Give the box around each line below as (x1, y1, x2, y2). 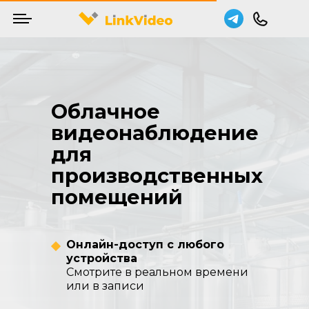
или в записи (66, 279, 144, 292)
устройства (66, 252, 137, 265)
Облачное (51, 99, 160, 123)
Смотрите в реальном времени (66, 266, 248, 279)
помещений (51, 185, 183, 209)
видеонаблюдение (51, 121, 259, 145)
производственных (51, 163, 263, 188)
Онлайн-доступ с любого (66, 238, 224, 251)
